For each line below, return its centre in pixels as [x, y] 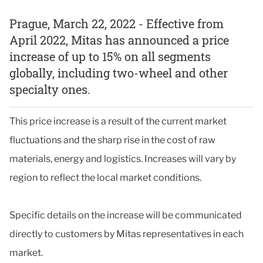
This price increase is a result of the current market [118, 121]
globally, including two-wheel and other [119, 73]
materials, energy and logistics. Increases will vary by [123, 159]
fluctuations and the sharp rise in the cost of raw [112, 140]
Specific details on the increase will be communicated [126, 215]
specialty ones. [50, 89]
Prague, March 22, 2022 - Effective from [117, 23]
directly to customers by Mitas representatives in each [127, 234]
